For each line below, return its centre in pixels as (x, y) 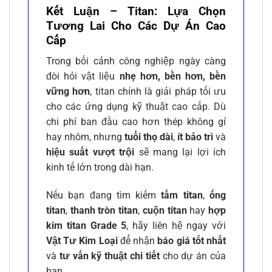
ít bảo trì (195, 137)
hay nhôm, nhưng (85, 137)
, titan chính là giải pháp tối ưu (158, 92)
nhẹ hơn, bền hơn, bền (172, 76)
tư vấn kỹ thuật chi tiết (109, 256)
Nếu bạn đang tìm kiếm (104, 195)
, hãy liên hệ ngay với (176, 226)
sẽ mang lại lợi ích (180, 152)
